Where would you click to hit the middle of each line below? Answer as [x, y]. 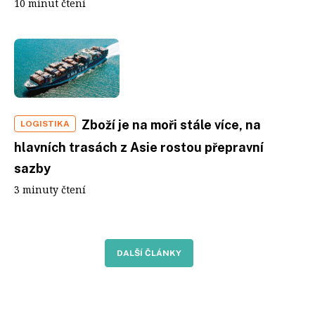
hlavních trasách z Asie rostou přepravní [139, 147]
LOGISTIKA [45, 124]
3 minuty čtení [50, 189]
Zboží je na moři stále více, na [171, 125]
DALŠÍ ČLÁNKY [149, 253]
